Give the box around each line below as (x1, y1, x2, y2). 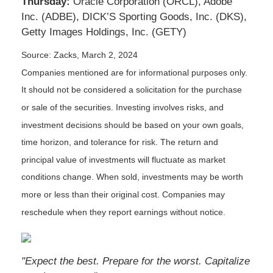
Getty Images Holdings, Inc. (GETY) (21, 26, 186, 38)
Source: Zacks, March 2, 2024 (21, 50, 138, 60)
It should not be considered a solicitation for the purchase (21, 85, 242, 95)
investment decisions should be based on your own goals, (21, 119, 244, 130)
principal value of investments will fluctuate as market (21, 155, 225, 165)
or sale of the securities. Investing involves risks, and (21, 102, 224, 113)
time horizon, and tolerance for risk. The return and (21, 137, 218, 147)
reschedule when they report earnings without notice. (21, 207, 225, 218)
